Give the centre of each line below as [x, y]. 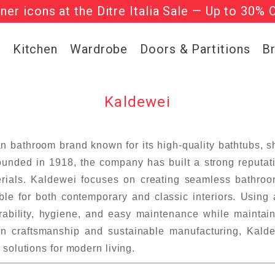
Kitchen [35, 49]
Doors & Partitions [195, 49]
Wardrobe [99, 49]
